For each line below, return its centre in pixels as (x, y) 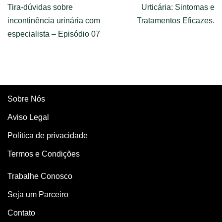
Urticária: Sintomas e (178, 7)
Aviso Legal (28, 117)
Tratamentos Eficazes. (176, 21)
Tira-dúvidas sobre (40, 7)
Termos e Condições (44, 154)
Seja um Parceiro (38, 194)
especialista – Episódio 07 (54, 34)
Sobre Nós (26, 99)
